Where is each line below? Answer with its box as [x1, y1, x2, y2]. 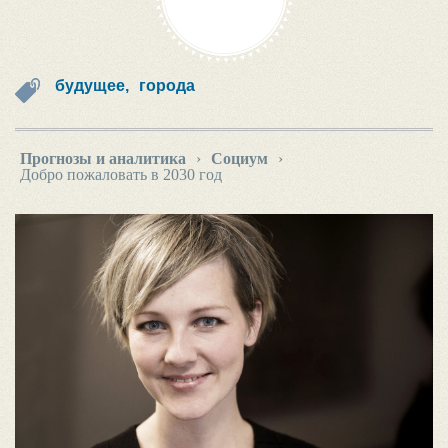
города [139, 77, 195, 94]
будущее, [55, 77, 129, 94]
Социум [211, 150, 268, 167]
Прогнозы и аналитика [20, 150, 186, 167]
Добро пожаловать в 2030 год [20, 166, 222, 183]
